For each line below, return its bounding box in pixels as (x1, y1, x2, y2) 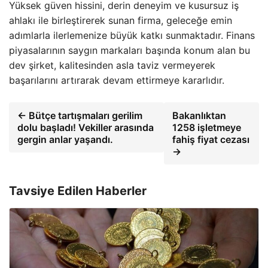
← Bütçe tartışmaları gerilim (17, 109, 142, 121)
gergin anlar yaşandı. (17, 133, 113, 145)
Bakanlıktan (172, 109, 226, 121)
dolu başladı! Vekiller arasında (17, 121, 154, 133)
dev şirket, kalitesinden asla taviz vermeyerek (9, 59, 215, 71)
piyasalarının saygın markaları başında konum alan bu (9, 44, 250, 56)
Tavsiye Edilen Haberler (9, 184, 147, 198)
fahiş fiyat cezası (172, 133, 249, 145)
